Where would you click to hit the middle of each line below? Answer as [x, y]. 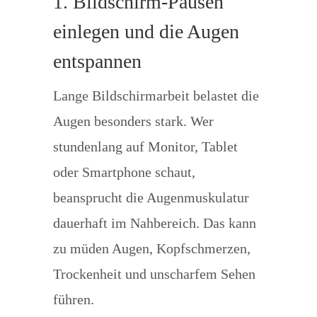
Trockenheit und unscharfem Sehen [154, 274]
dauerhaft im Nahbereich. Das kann [154, 223]
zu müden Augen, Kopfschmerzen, [151, 248]
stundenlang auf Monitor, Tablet [145, 146]
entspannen [97, 61]
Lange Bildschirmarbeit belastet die [156, 96]
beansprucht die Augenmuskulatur [151, 197]
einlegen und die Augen [146, 31]
